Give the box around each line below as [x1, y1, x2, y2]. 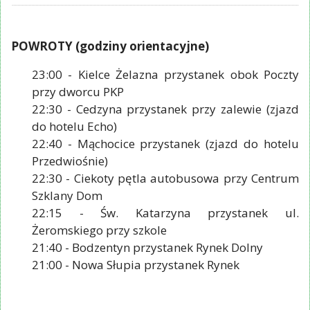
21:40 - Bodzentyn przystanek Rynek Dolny [32, 239, 263, 255]
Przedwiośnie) [32, 152, 108, 169]
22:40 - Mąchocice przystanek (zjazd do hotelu [32, 135, 299, 152]
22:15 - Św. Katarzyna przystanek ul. [32, 204, 299, 221]
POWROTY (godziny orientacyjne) [11, 37, 209, 54]
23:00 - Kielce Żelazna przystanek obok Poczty [32, 66, 299, 82]
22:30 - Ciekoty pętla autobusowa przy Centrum [32, 170, 299, 186]
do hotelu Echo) [32, 118, 117, 134]
